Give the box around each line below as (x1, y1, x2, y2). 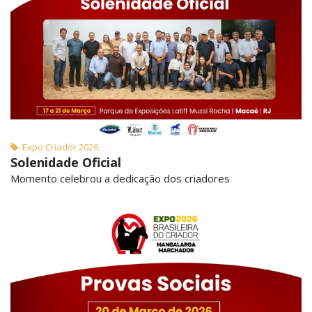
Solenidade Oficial (10, 154, 121, 171)
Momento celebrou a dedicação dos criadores (10, 171, 230, 186)
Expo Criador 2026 (18, 141, 98, 154)
